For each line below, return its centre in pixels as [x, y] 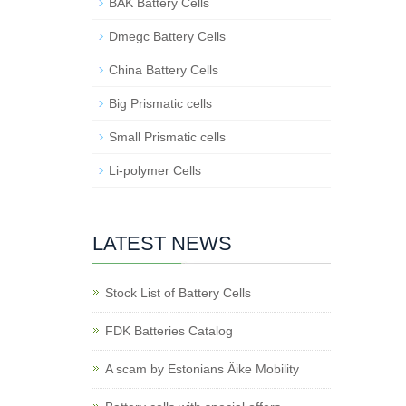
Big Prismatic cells [160, 103]
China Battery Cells [164, 70]
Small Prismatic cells [167, 137]
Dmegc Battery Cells [167, 36]
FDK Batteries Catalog [169, 331]
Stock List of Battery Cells [178, 293]
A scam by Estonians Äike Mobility [202, 369]
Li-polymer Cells [155, 170]
